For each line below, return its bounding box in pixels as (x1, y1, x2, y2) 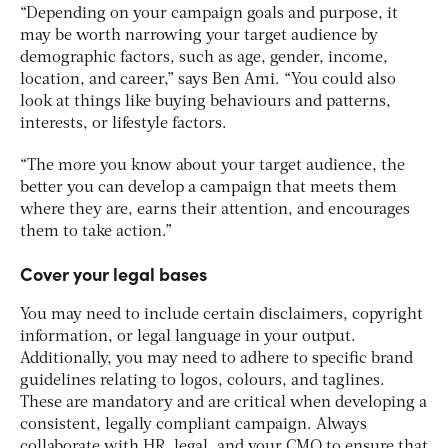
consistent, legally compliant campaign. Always (20, 416, 367, 433)
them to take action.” (20, 223, 172, 240)
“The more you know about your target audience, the (20, 157, 405, 174)
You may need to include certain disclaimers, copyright (20, 306, 423, 323)
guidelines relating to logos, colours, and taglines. (20, 372, 385, 389)
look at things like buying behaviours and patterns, (20, 93, 391, 110)
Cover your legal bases (20, 260, 207, 286)
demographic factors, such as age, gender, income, (20, 49, 388, 66)
